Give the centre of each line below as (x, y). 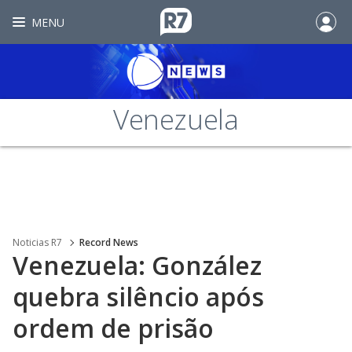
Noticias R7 (37, 242)
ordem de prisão (113, 328)
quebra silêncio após (138, 297)
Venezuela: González (137, 265)
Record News (109, 242)
